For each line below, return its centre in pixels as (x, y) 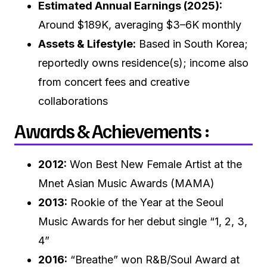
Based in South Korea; (192, 44)
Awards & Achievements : (112, 130)
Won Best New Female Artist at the (154, 164)
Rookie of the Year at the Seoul (145, 202)
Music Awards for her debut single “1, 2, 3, (143, 221)
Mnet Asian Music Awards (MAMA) (126, 183)
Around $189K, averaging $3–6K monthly (140, 24)
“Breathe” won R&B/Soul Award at (153, 259)
